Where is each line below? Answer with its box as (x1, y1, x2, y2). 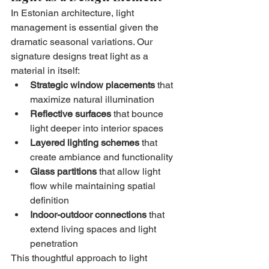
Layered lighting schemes (30, 136, 139, 148)
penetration (30, 237, 78, 249)
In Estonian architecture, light (11, 7, 136, 19)
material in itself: (11, 64, 80, 76)
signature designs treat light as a (11, 50, 151, 62)
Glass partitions (30, 165, 97, 177)
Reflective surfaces (30, 107, 111, 119)
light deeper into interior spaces (30, 122, 163, 134)
